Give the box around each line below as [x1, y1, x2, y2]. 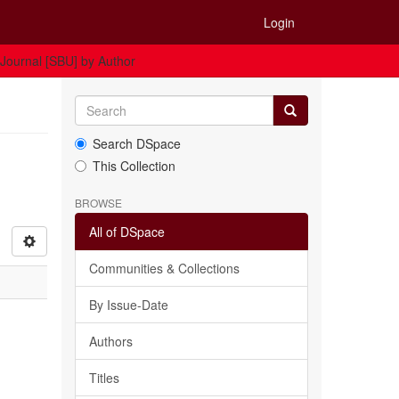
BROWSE [74, 195, 122, 210]
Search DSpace [92, 134, 181, 152]
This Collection [92, 157, 175, 175]
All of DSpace [88, 223, 165, 240]
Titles [88, 369, 119, 387]
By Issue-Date [88, 296, 168, 313]
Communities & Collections [88, 259, 240, 277]
